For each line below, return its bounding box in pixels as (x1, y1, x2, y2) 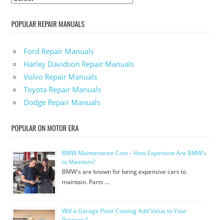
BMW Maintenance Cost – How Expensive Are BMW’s (61, 149, 206, 158)
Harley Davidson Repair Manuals (24, 59, 134, 69)
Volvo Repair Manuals (24, 72, 97, 82)
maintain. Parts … (61, 178, 109, 187)
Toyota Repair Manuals (24, 84, 101, 95)
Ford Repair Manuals (24, 46, 94, 56)
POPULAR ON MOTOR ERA (11, 122, 79, 133)
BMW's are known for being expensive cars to (61, 167, 186, 176)
